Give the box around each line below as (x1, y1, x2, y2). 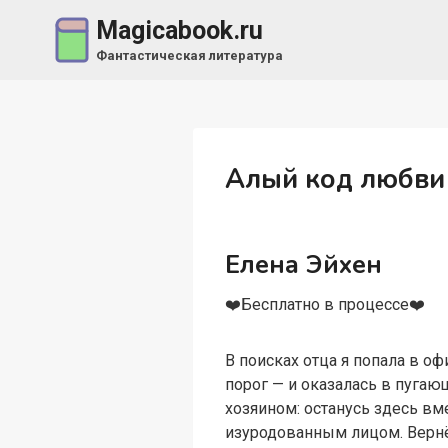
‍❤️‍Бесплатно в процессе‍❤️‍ (225, 295, 426, 315)
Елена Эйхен (225, 247, 383, 282)
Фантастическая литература (95, 47, 283, 63)
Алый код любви (225, 160, 446, 198)
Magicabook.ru (95, 16, 263, 46)
